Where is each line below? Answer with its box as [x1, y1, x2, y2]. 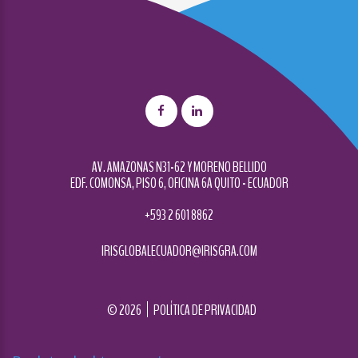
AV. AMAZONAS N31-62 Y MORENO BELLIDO [91, 157, 267, 177]
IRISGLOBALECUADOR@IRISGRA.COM [101, 241, 257, 261]
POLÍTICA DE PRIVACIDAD [153, 300, 257, 320]
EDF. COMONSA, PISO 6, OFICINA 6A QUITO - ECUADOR [70, 173, 288, 193]
